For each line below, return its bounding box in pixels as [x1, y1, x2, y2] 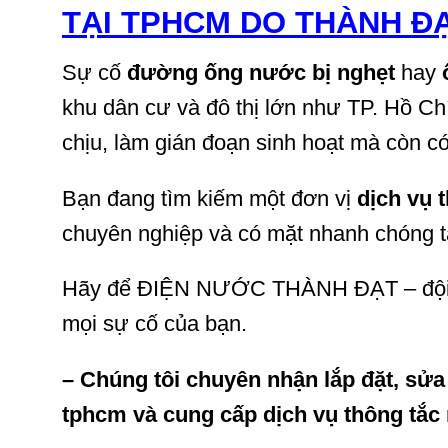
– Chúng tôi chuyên [62, 367, 261, 393]
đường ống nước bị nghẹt [127, 59, 395, 85]
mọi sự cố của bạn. [62, 311, 247, 337]
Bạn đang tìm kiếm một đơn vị [62, 185, 357, 211]
